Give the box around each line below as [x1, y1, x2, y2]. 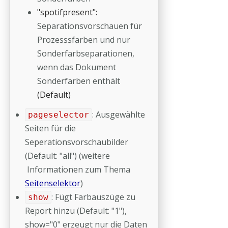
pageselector [27, 110, 89, 120]
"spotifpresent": [37, 7, 97, 18]
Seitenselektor [25, 178, 80, 189]
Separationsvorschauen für [37, 20, 142, 32]
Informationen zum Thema [25, 164, 130, 175]
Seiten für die [25, 123, 76, 134]
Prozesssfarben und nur [37, 34, 130, 45]
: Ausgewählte [92, 109, 145, 120]
